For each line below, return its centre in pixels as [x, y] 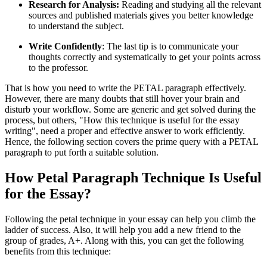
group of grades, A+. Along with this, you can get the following [124, 240]
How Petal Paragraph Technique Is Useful [133, 177]
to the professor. [58, 67]
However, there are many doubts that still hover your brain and [122, 98]
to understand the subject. [76, 26]
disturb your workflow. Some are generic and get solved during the [130, 109]
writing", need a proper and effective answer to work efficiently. [125, 131]
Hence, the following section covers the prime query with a [116, 141]
